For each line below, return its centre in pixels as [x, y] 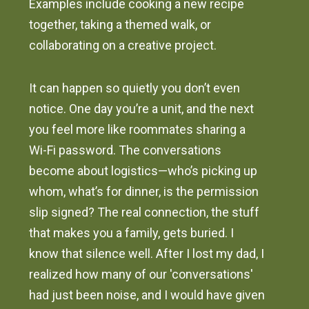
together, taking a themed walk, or [120, 25]
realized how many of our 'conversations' [141, 275]
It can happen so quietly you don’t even [135, 88]
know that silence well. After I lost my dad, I [147, 254]
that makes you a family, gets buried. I [132, 233]
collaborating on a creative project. [123, 46]
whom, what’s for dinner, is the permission [144, 192]
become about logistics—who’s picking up [143, 171]
